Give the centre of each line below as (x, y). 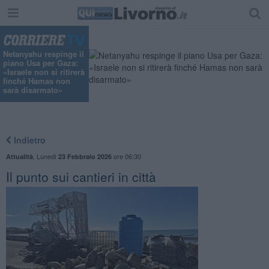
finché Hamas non (37, 81)
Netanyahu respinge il (44, 54)
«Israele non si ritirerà (44, 72)
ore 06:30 (126, 156)
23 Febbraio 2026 (85, 156)
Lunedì (47, 156)
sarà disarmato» (33, 90)
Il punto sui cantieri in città (81, 176)
